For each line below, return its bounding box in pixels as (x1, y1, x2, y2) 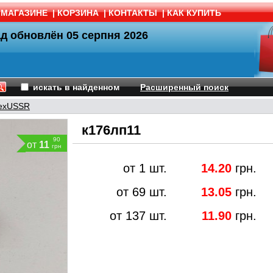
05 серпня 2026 (66, 29, 148, 41)
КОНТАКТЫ (108, 8, 157, 18)
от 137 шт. (110, 209, 167, 222)
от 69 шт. (116, 185, 167, 199)
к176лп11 (82, 122, 141, 138)
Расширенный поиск (140, 82, 229, 92)
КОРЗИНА (57, 8, 99, 18)
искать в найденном (33, 82, 119, 92)
